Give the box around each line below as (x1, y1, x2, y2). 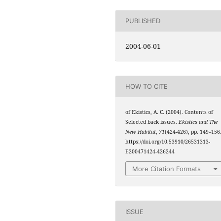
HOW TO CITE (125, 82, 168, 91)
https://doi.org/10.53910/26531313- (125, 138, 211, 145)
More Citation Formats (132, 165, 201, 173)
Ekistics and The (179, 118, 218, 125)
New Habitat (125, 128, 156, 135)
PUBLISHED (125, 17, 161, 25)
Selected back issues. (125, 118, 179, 125)
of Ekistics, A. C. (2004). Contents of (125, 108, 214, 115)
